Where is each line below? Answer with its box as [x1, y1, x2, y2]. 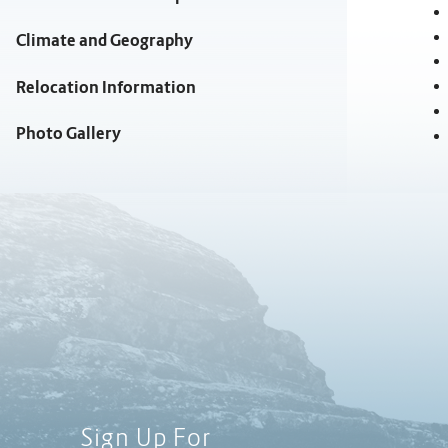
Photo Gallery [16, 123, 121, 145]
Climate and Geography [16, 30, 193, 52]
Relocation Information [16, 76, 196, 98]
